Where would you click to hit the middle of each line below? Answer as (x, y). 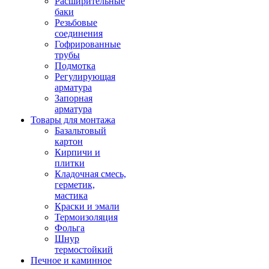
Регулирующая (85, 77)
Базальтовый (80, 131)
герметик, (75, 185)
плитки (70, 163)
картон (69, 141)
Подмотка (75, 66)
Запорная (74, 98)
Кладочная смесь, (90, 174)
